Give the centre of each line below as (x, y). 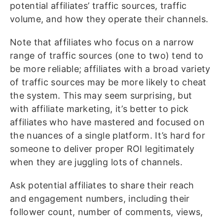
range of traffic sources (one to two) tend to (107, 56)
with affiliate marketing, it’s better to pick (99, 109)
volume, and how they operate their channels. (110, 19)
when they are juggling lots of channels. (98, 162)
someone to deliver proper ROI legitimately (102, 149)
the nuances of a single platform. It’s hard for (108, 136)
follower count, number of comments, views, (107, 212)
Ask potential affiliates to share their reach (102, 185)
